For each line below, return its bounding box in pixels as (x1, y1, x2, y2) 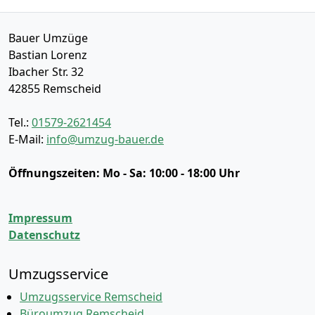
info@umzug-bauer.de (46, 131, 164, 147)
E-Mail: (8, 131, 46, 147)
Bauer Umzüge (8, 30, 88, 46)
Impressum (8, 210, 72, 226)
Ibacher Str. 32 (8, 64, 84, 79)
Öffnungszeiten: (8, 165, 103, 181)
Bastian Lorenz (8, 47, 87, 63)
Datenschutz (8, 227, 80, 243)
